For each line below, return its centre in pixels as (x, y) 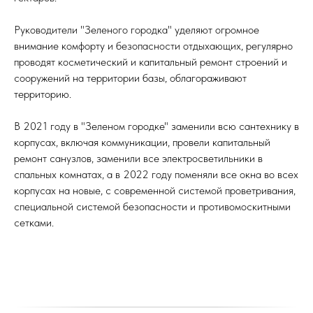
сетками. (34, 223)
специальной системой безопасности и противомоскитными (152, 207)
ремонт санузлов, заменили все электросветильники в (138, 159)
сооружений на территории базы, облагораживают (130, 78)
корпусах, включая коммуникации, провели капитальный (142, 143)
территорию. (43, 94)
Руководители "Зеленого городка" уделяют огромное (137, 30)
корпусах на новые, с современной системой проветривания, (155, 191)
